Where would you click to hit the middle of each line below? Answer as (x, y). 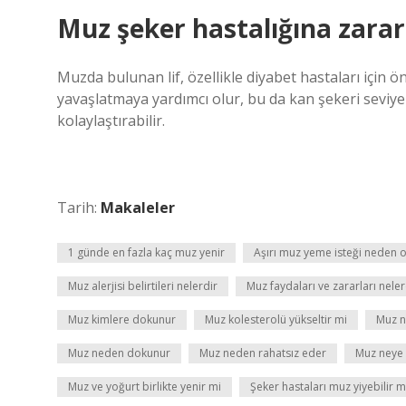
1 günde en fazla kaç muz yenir (146, 252)
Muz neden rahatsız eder (263, 353)
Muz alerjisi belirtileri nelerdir (143, 286)
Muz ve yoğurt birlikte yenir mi (145, 387)
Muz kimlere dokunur (122, 319)
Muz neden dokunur (119, 353)
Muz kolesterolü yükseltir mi (276, 319)
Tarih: (79, 208)
